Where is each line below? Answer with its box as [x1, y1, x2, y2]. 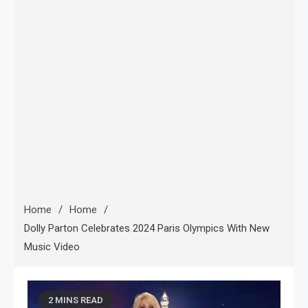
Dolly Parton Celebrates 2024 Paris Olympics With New [24, 222, 269, 234]
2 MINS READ [48, 295, 103, 305]
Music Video [24, 241, 80, 253]
